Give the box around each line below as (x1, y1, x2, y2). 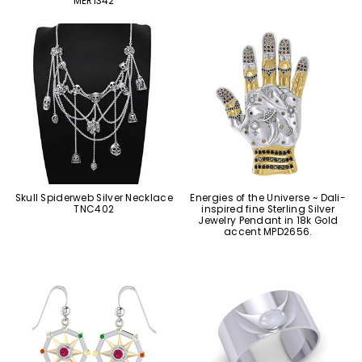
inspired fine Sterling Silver (201, 202, 335, 216)
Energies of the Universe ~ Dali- (190, 191, 347, 204)
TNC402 (74, 202, 115, 216)
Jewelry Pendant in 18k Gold (198, 213, 339, 227)
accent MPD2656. (224, 225, 313, 238)
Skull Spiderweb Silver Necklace (15, 191, 173, 204)
